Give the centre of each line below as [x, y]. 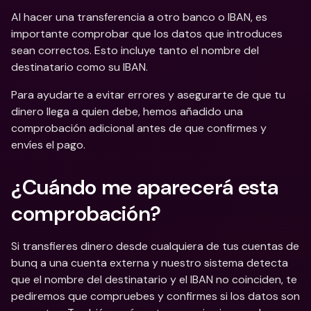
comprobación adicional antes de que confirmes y [139, 128]
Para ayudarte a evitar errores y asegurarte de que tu [148, 95]
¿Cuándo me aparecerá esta [145, 187]
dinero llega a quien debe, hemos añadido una [127, 111]
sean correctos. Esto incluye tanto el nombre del [135, 50]
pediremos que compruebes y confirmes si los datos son [155, 296]
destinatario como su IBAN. [81, 67]
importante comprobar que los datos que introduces [147, 34]
